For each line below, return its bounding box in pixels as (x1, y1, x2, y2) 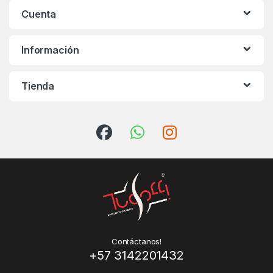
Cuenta (21, 8, 57, 21)
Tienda (21, 80, 55, 93)
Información (21, 44, 79, 57)
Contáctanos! (111, 236, 162, 246)
